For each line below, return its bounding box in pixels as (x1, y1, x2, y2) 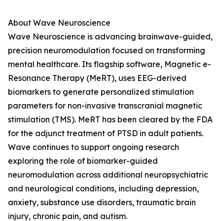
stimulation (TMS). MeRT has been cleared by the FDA (8, 114, 213, 124)
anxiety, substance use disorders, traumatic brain (8, 197, 196, 207)
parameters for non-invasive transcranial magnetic (8, 101, 202, 110)
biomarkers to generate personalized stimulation (8, 87, 194, 97)
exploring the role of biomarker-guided (8, 156, 158, 166)
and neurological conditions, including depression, (8, 184, 199, 193)
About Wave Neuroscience (8, 18, 110, 28)
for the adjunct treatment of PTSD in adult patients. (8, 128, 203, 138)
